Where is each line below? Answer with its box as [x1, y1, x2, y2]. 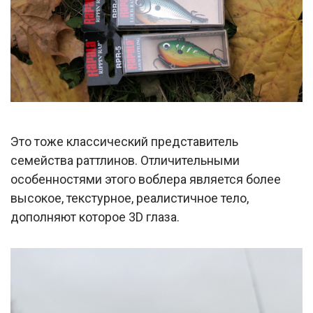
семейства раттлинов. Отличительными [10, 152, 240, 168]
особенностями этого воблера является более [10, 171, 281, 187]
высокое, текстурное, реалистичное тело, [10, 190, 249, 205]
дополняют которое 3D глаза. [10, 209, 180, 224]
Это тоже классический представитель [10, 133, 238, 149]
